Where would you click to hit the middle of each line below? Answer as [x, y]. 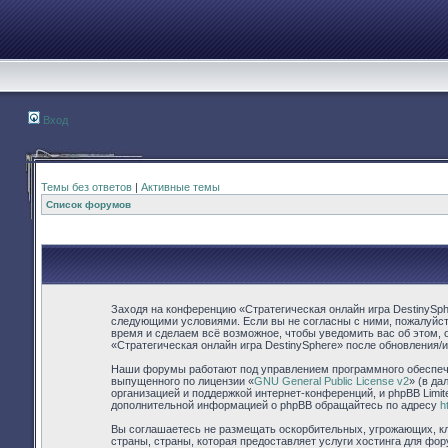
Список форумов [88, 204]
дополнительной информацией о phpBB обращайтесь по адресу [275, 405]
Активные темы [180, 187]
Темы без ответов [86, 187]
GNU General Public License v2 [331, 381]
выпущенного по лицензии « [182, 381]
